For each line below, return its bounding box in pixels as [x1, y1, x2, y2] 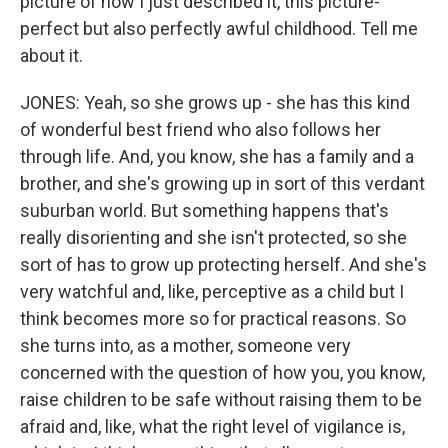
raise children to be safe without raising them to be [20, 389, 422, 410]
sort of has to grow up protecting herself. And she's [20, 254, 427, 275]
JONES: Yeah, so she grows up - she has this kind [20, 92, 410, 113]
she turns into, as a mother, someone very [20, 335, 351, 356]
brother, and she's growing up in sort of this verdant [20, 173, 425, 194]
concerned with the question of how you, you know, [20, 362, 425, 383]
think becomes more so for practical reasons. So [20, 308, 406, 329]
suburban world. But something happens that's [20, 200, 389, 221]
